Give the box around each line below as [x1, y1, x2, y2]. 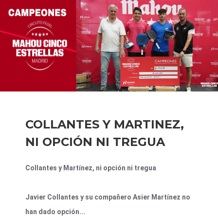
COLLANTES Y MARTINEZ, [25, 117, 184, 132]
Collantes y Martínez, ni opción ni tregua [25, 164, 156, 172]
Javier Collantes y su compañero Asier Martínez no [25, 193, 190, 201]
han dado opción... [25, 208, 85, 216]
